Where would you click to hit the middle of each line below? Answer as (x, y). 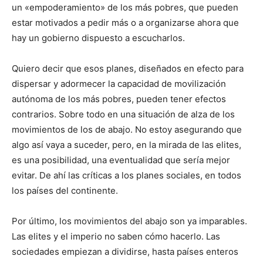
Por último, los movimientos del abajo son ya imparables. (129, 221)
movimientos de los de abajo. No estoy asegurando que (127, 130)
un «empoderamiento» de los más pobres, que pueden (125, 8)
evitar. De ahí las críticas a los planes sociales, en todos (127, 176)
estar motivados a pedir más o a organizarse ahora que (125, 23)
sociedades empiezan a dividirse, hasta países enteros (125, 252)
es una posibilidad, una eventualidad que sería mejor (121, 160)
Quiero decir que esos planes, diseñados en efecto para (128, 69)
